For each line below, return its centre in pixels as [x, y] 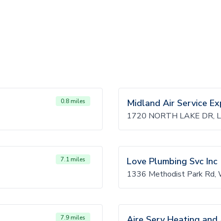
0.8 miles [73, 101]
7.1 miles [73, 159]
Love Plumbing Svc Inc [172, 161]
